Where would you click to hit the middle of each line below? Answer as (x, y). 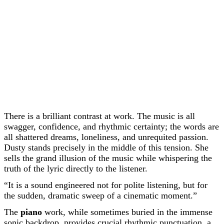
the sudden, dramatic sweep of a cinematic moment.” (100, 195)
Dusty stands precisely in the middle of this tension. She (106, 147)
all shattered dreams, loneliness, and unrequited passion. (106, 137)
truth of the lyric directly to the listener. (76, 168)
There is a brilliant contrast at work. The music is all (99, 116)
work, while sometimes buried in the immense (127, 212)
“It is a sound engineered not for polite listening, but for (106, 185)
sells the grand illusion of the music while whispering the (108, 158)
